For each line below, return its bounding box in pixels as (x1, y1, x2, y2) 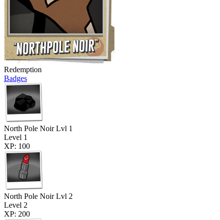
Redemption (4, 65, 42, 74)
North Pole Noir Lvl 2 (4, 192, 73, 200)
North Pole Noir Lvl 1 (4, 124, 73, 133)
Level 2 (4, 200, 27, 209)
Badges (4, 74, 27, 82)
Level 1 (4, 133, 27, 141)
